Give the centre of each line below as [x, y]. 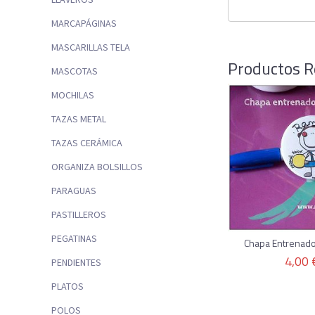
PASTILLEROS [79, 215]
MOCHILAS [73, 95]
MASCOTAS [75, 71]
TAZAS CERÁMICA [87, 143]
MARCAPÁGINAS [84, 24]
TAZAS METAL [79, 119]
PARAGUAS [74, 191]
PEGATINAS [74, 239]
